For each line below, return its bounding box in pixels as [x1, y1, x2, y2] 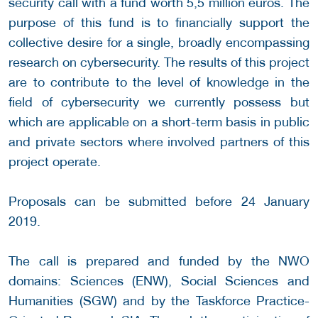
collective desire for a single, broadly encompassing [9, 35, 309, 50]
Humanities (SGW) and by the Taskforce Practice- [9, 293, 309, 309]
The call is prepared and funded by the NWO [9, 253, 309, 269]
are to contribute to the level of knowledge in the [9, 75, 309, 90]
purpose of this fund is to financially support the [9, 15, 309, 31]
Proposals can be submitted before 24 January [9, 194, 309, 209]
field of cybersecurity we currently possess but [9, 94, 309, 110]
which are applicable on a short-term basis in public [9, 114, 309, 130]
